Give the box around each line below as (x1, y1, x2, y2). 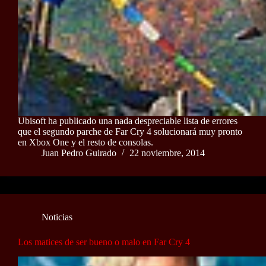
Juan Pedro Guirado (42, 148, 116, 159)
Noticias (42, 212, 72, 223)
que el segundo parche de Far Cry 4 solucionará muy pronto (18, 126, 242, 137)
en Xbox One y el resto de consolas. (18, 137, 153, 148)
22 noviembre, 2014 (129, 148, 205, 159)
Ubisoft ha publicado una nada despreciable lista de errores (18, 116, 237, 126)
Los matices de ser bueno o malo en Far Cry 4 (18, 237, 190, 248)
